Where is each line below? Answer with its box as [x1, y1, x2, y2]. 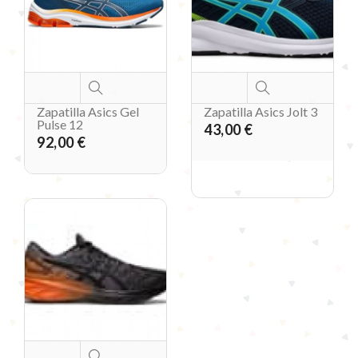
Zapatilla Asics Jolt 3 [204, 104, 317, 120]
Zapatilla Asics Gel [37, 104, 139, 120]
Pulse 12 [37, 117, 83, 133]
